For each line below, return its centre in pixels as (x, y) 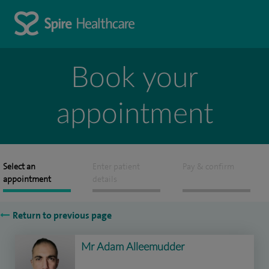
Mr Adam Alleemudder (133, 247)
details (105, 179)
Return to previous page (62, 215)
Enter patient (116, 167)
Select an (19, 167)
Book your (134, 78)
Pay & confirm (208, 167)
